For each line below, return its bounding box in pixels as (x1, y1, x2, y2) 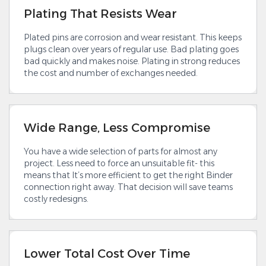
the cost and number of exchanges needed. (24, 67, 198, 78)
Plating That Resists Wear (24, 6, 177, 21)
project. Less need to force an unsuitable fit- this (24, 157, 214, 169)
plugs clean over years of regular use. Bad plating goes (24, 43, 239, 55)
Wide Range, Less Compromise (24, 120, 210, 135)
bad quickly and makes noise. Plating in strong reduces (24, 55, 240, 66)
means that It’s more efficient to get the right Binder (24, 169, 233, 180)
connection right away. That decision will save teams (24, 181, 233, 192)
